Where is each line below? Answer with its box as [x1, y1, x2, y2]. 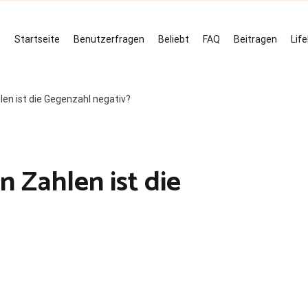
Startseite [14, 34, 60, 45]
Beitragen [234, 34, 277, 45]
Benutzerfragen [74, 34, 144, 45]
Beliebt [158, 34, 189, 45]
